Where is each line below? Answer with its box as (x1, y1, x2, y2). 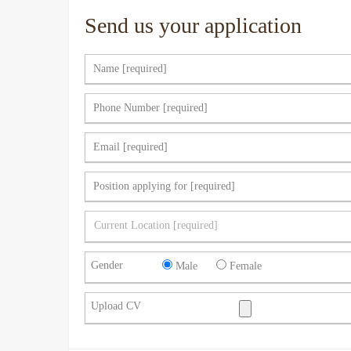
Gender (91, 259, 123, 271)
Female (230, 259, 262, 272)
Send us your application (85, 13, 302, 38)
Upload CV (91, 299, 141, 312)
